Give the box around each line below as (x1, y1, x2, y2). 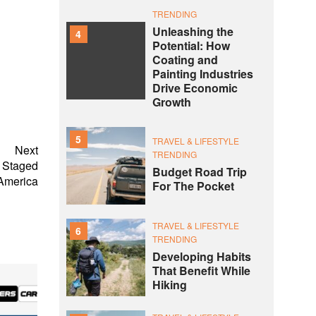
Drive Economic (152, 80, 238, 96)
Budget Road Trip (152, 164, 247, 180)
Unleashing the (152, 23, 233, 39)
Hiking (152, 276, 187, 293)
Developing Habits (152, 248, 251, 265)
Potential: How (152, 37, 230, 54)
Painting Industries (152, 66, 253, 82)
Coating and (152, 51, 218, 68)
